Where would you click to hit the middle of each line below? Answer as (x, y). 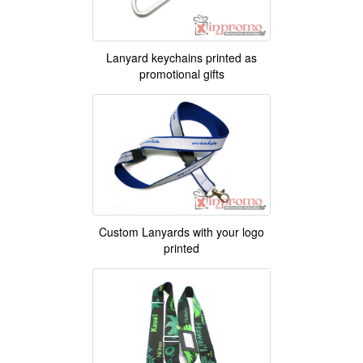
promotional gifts (181, 74)
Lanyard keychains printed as (181, 58)
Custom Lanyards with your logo (181, 232)
